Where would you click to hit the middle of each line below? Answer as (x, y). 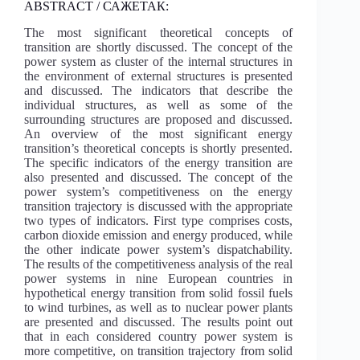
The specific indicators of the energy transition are (159, 162)
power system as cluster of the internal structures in (159, 61)
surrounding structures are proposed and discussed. (159, 119)
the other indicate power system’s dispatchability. (159, 249)
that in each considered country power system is (159, 336)
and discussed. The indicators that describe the (159, 90)
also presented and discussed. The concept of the (159, 177)
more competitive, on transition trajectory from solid (159, 350)
